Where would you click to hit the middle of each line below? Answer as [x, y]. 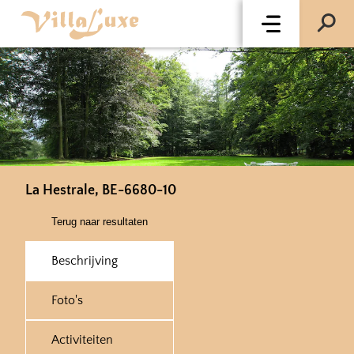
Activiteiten [82, 340]
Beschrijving [85, 261]
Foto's [67, 300]
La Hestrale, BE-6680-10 [101, 190]
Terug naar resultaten [100, 222]
